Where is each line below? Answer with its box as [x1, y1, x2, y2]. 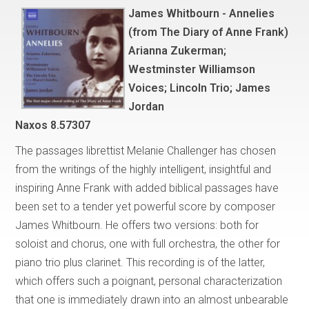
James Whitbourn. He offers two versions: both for [15, 218, 259, 232]
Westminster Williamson [128, 62, 256, 76]
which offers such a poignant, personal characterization [15, 274, 283, 288]
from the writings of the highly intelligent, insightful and [15, 162, 272, 176]
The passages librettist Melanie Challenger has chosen [15, 143, 277, 157]
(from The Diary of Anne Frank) [128, 25, 289, 39]
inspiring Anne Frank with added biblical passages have [15, 181, 279, 195]
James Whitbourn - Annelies [128, 6, 275, 20]
